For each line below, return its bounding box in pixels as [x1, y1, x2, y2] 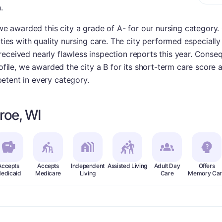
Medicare [35, 169, 61, 177]
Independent [70, 162, 105, 169]
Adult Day [154, 162, 180, 169]
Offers [198, 162, 215, 169]
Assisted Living [108, 162, 147, 169]
